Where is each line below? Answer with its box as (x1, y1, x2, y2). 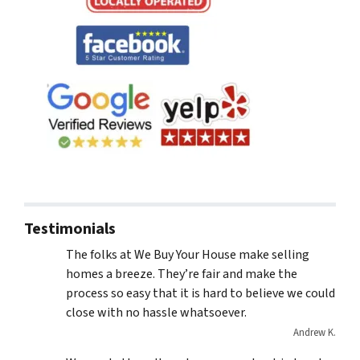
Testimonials (24, 218, 116, 241)
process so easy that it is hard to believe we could (66, 284, 335, 303)
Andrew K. (293, 325, 336, 341)
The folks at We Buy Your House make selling (66, 246, 309, 264)
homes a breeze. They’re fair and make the (66, 265, 297, 284)
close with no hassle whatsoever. (66, 304, 247, 322)
